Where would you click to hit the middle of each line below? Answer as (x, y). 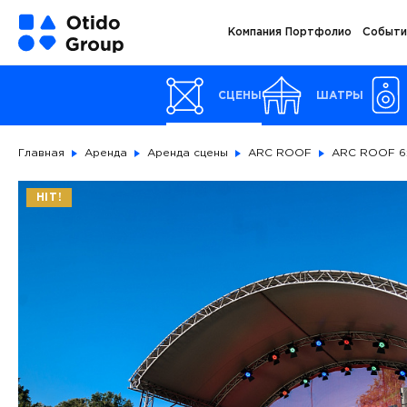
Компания (254, 32)
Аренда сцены (188, 153)
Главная (41, 153)
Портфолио (318, 32)
